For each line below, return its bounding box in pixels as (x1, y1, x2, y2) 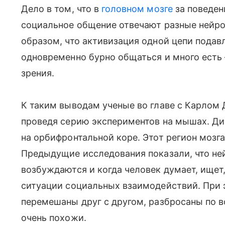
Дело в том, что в (21, 4, 101, 14)
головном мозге (101, 4, 173, 14)
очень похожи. (21, 212, 86, 223)
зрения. (21, 68, 55, 78)
